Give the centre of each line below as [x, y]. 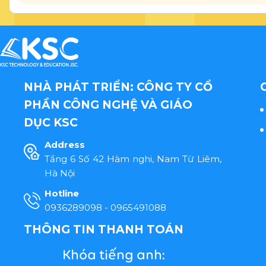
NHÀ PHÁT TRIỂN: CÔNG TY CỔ [118, 87]
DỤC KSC [51, 123]
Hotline [62, 193]
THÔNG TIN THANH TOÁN [104, 229]
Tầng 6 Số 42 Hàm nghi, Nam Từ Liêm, [133, 159]
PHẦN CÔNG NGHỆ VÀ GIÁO [108, 105]
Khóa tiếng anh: [114, 256]
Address [65, 145]
